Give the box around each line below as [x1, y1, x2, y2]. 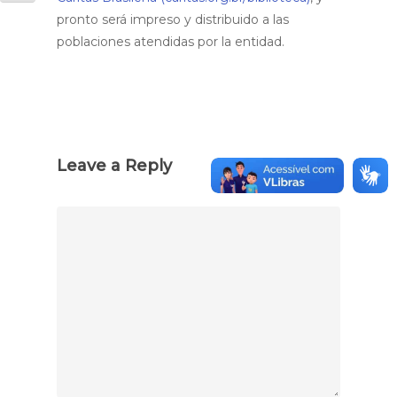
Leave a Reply [57, 155, 172, 175]
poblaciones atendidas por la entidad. [57, 34, 284, 50]
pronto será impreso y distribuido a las [57, 12, 289, 27]
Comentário [56, 207, 129, 224]
